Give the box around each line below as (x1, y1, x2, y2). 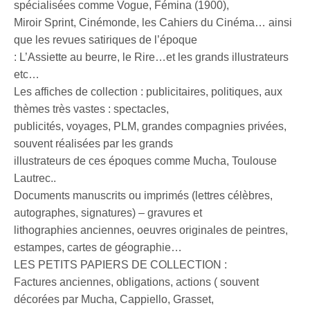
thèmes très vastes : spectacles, (14, 103, 170, 116)
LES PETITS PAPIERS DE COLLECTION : (14, 259, 228, 271)
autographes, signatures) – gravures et (14, 207, 203, 219)
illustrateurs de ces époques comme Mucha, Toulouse (14, 155, 277, 167)
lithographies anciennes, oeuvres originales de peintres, (14, 224, 289, 237)
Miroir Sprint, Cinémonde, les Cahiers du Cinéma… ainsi (14, 17, 293, 29)
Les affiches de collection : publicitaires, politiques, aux (14, 86, 283, 98)
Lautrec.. (14, 172, 56, 185)
